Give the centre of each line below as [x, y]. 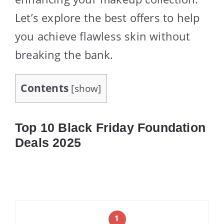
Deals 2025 [48, 142]
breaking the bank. [64, 54]
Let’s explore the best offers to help [107, 17]
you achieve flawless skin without [103, 36]
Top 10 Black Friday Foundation [110, 127]
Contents [45, 88]
